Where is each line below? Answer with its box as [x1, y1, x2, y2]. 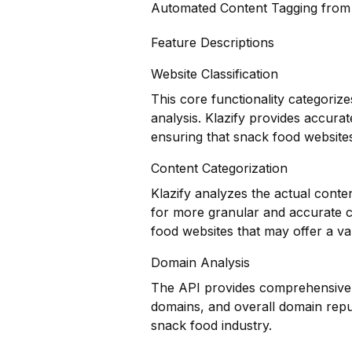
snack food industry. [151, 317, 272, 333]
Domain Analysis [151, 255, 250, 270]
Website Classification [151, 66, 278, 82]
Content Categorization [151, 160, 288, 176]
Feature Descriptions [151, 35, 274, 50]
